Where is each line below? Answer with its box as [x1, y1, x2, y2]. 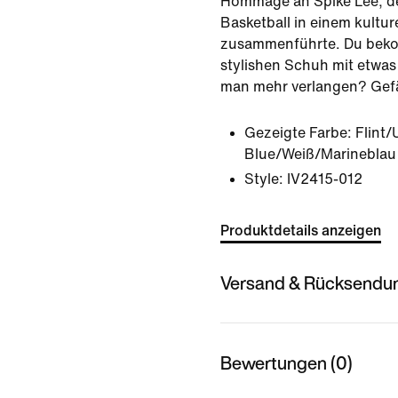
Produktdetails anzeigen [220, 223, 381, 238]
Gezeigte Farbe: [244, 125, 352, 140]
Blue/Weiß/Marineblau [244, 147, 396, 162]
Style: [244, 171, 283, 187]
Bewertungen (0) [220, 349, 353, 376]
